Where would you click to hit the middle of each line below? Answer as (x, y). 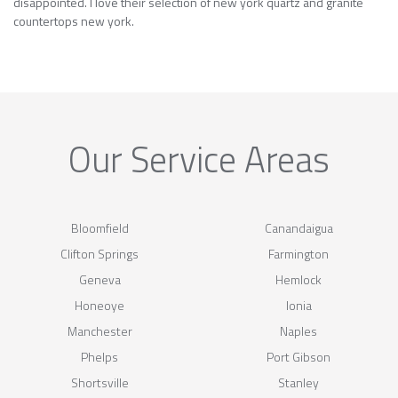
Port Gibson (298, 356)
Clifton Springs (99, 253)
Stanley (298, 382)
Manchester (99, 330)
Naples (298, 330)
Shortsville (99, 382)
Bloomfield (99, 227)
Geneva (99, 279)
